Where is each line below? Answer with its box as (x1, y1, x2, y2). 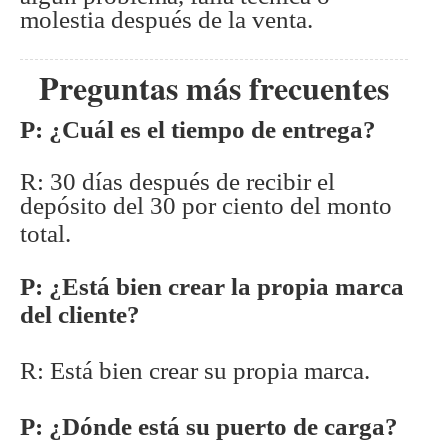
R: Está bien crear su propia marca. (20, 357, 370, 385)
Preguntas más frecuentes (39, 64, 389, 112)
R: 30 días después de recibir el (20, 168, 335, 196)
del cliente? (20, 301, 140, 329)
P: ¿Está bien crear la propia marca (20, 273, 404, 301)
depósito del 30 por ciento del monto (20, 192, 392, 220)
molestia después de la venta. (20, 6, 313, 34)
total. (20, 220, 71, 248)
